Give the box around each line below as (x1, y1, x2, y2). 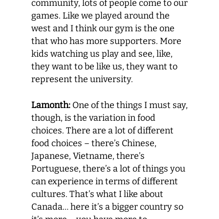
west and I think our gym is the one (31, 23, 175, 34)
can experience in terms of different (31, 176, 178, 187)
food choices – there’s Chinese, (31, 138, 156, 149)
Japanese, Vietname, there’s (31, 151, 145, 161)
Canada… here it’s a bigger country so (31, 201, 183, 212)
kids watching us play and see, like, (31, 48, 173, 59)
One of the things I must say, (70, 100, 188, 110)
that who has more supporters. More (31, 36, 181, 46)
